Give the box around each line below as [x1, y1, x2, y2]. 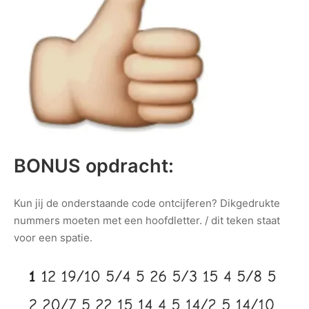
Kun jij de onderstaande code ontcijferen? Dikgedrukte [14, 196, 280, 210]
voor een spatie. [14, 230, 92, 244]
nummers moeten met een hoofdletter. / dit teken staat [14, 213, 280, 227]
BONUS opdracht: [14, 154, 174, 178]
